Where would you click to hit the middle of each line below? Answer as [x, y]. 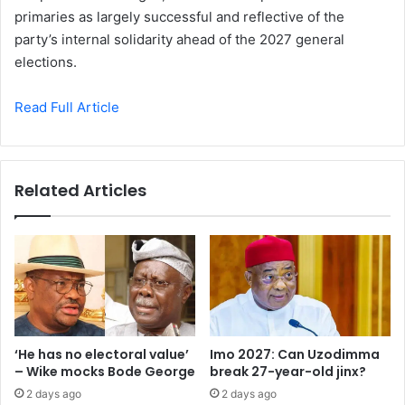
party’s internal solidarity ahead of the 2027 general [179, 40]
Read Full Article [67, 108]
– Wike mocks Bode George [105, 371]
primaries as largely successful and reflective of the [179, 17]
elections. [46, 62]
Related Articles [80, 191]
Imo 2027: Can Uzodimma [295, 354]
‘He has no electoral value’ [102, 354]
